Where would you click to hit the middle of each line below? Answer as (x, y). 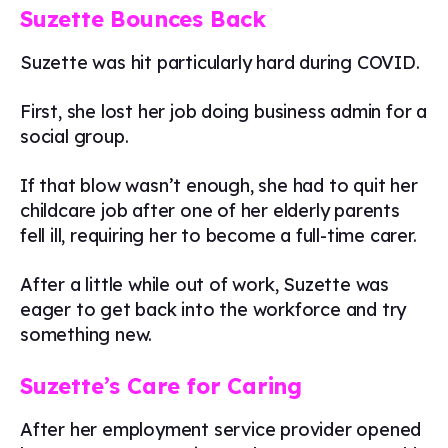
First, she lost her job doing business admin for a (223, 111)
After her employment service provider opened (221, 429)
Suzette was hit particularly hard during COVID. (220, 62)
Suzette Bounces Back (143, 19)
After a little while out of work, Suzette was (204, 284)
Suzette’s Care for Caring (161, 386)
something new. (86, 334)
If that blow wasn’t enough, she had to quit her (219, 185)
